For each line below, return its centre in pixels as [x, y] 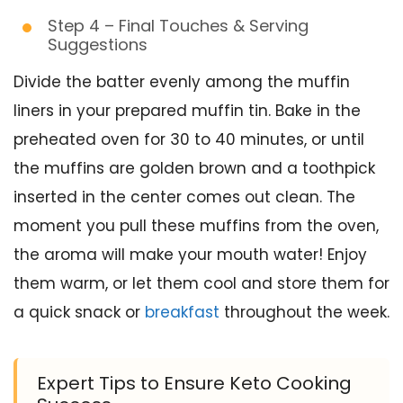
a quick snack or [79, 313]
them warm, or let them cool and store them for [201, 284]
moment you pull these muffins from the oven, [196, 226]
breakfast [182, 313]
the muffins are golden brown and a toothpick [194, 169]
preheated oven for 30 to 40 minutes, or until [189, 140]
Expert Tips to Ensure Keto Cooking [194, 384]
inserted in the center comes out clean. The [184, 197]
